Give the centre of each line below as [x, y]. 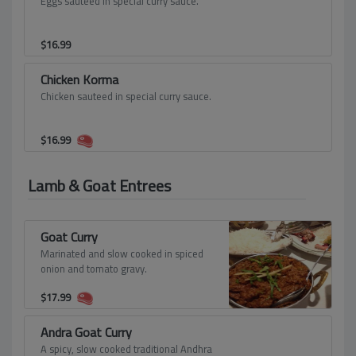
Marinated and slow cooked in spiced [122, 253]
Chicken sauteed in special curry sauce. [126, 96]
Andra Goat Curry [86, 332]
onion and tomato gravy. [94, 269]
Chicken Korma [79, 79]
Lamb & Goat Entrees [99, 186]
